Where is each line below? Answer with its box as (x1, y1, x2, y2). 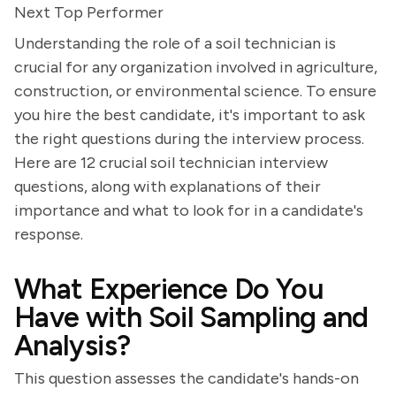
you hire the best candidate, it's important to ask (14, 105, 365, 125)
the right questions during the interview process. (14, 129, 364, 148)
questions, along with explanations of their (14, 177, 321, 196)
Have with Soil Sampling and (14, 301, 369, 334)
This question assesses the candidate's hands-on (14, 369, 359, 388)
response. (14, 225, 83, 244)
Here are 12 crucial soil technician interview (14, 153, 328, 172)
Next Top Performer (14, 3, 164, 22)
